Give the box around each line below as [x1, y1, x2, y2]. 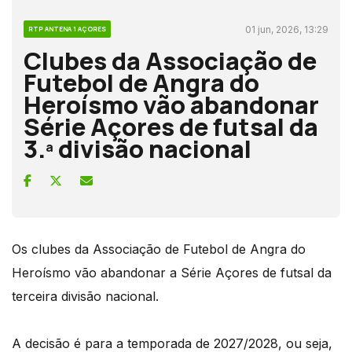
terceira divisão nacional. [12, 288, 159, 304]
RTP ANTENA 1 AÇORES [28, 24, 106, 33]
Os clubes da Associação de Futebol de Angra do [12, 240, 306, 257]
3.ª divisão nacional [24, 131, 251, 165]
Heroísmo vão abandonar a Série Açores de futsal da [12, 264, 332, 280]
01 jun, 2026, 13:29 [245, 23, 328, 35]
